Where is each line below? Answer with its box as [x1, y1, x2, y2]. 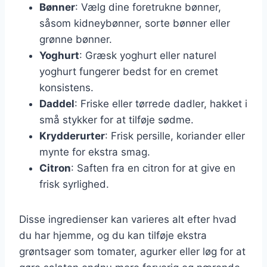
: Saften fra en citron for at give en [71, 162, 235, 174]
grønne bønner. [39, 33, 112, 45]
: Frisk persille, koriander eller [105, 129, 245, 142]
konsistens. [39, 81, 94, 94]
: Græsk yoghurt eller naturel [79, 49, 216, 61]
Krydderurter [39, 129, 105, 142]
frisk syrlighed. [39, 178, 109, 190]
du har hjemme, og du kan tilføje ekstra [19, 229, 207, 241]
